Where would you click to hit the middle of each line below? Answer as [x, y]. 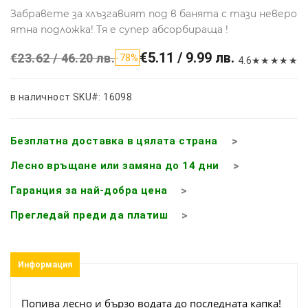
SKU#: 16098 [102, 97]
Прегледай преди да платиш [89, 215]
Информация [45, 264]
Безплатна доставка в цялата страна [114, 141]
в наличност [41, 97]
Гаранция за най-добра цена [89, 190]
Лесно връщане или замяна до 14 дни [115, 165]
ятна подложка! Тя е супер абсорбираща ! [119, 29]
